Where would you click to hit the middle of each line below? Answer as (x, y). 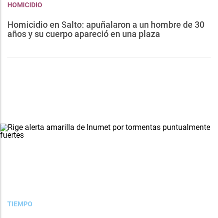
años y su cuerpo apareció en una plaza (84, 34)
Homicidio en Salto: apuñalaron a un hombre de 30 (106, 25)
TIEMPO (20, 204)
